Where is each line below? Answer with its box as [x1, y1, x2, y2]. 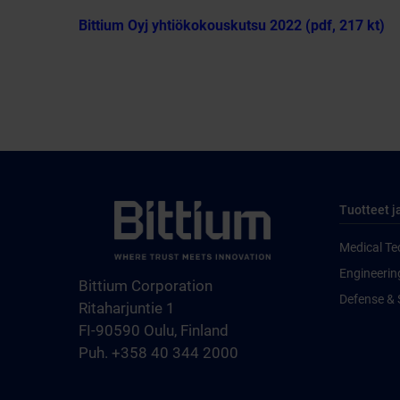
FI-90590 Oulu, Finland [79, 321, 229, 339]
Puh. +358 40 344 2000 [79, 343, 238, 362]
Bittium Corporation [79, 276, 212, 295]
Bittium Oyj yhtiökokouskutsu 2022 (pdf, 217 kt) [79, 16, 385, 34]
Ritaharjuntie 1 [79, 298, 175, 317]
